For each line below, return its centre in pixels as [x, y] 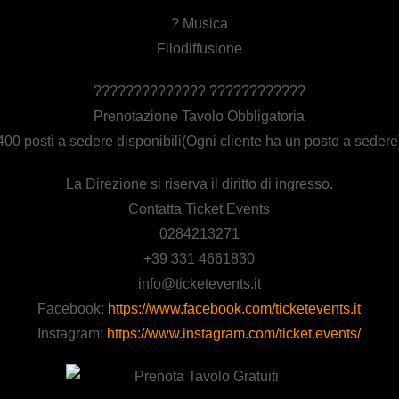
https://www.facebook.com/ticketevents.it [235, 308]
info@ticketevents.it [199, 283]
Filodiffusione [199, 48]
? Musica [199, 23]
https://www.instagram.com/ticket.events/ [234, 333]
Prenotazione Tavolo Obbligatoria [199, 116]
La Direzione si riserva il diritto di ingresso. [199, 183]
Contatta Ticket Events [199, 208]
